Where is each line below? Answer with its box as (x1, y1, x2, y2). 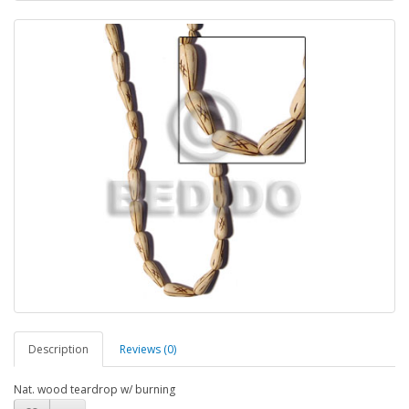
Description (28, 341, 89, 357)
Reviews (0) (120, 341, 176, 357)
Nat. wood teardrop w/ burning (14, 381, 175, 397)
